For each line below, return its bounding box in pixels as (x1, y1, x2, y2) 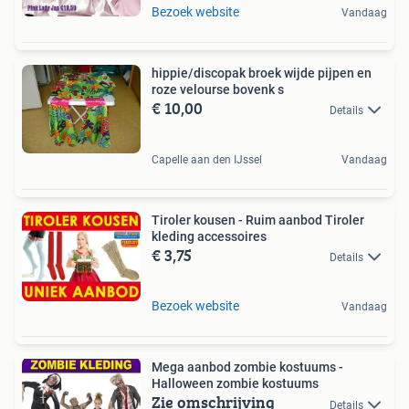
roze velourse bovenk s (152, 81, 284, 97)
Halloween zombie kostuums (152, 376, 319, 392)
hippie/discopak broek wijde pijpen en (152, 65, 372, 80)
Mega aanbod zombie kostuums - (152, 360, 343, 375)
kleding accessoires (152, 229, 267, 245)
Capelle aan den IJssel (152, 153, 262, 167)
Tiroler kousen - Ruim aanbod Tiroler (152, 213, 364, 228)
